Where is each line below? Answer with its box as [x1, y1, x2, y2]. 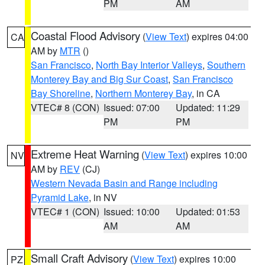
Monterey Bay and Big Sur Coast [31, 72, 168, 86]
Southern [207, 58, 245, 72]
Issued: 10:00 [103, 205, 160, 218]
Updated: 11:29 [176, 101, 241, 114]
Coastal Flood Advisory [31, 28, 140, 43]
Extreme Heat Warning [31, 146, 139, 161]
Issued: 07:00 [103, 101, 160, 114]
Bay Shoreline [31, 86, 91, 100]
